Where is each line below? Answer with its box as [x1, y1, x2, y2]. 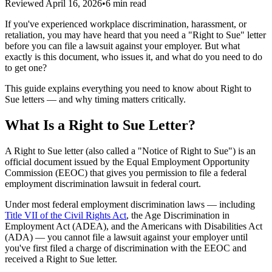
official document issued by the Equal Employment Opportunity [5, 156, 250, 167]
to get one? [5, 62, 47, 73]
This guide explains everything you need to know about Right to [5, 83, 251, 93]
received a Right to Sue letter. [5, 253, 117, 264]
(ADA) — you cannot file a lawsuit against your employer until [5, 231, 248, 242]
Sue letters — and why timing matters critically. [5, 93, 186, 104]
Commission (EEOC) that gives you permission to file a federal [5, 167, 246, 178]
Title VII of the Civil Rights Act [5, 209, 126, 220]
